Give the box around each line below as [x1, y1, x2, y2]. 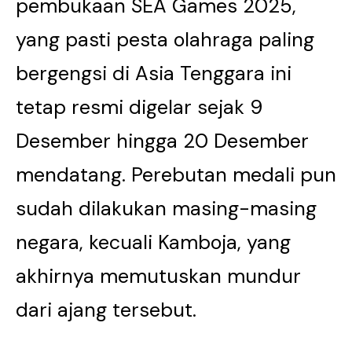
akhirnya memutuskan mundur [16, 263, 301, 289]
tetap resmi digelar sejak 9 [16, 94, 262, 120]
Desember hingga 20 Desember [16, 128, 309, 154]
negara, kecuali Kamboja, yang [16, 229, 291, 255]
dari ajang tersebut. [16, 297, 196, 323]
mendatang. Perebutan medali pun [16, 162, 336, 188]
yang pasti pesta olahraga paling [16, 27, 314, 53]
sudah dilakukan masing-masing [16, 196, 317, 222]
